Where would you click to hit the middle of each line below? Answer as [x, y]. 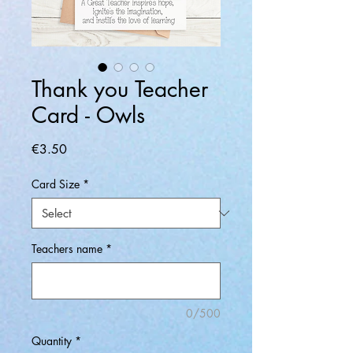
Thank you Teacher [120, 89]
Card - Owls [88, 115]
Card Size [56, 184]
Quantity [52, 341]
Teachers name [67, 249]
